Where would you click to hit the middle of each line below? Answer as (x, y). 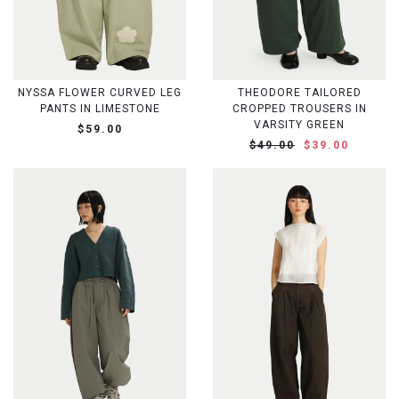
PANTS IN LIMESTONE (100, 108)
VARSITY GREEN (299, 124)
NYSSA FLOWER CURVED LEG (100, 92)
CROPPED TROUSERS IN (299, 108)
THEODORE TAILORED (299, 92)
